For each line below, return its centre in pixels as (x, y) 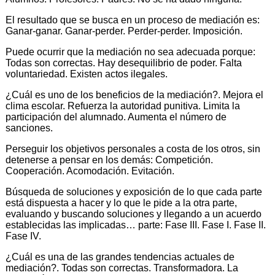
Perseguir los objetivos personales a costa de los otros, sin (133, 149)
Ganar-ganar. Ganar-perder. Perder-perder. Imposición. (124, 31)
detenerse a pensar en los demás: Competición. (109, 160)
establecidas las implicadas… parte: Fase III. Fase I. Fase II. (136, 225)
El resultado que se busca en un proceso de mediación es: (133, 20)
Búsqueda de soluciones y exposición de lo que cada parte (134, 192)
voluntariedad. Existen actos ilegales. (87, 74)
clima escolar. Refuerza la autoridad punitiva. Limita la (123, 106)
